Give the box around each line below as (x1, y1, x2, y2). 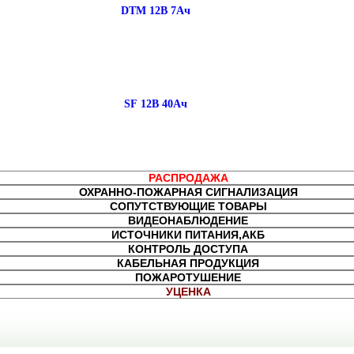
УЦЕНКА (165, 284, 211, 298)
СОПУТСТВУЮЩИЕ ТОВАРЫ (109, 199, 267, 213)
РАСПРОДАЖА (148, 171, 228, 184)
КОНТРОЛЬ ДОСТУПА (128, 242, 249, 255)
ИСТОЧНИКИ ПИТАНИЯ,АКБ (111, 228, 265, 241)
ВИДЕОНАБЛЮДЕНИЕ (128, 213, 249, 227)
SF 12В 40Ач (124, 97, 188, 110)
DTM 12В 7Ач (121, 4, 191, 17)
